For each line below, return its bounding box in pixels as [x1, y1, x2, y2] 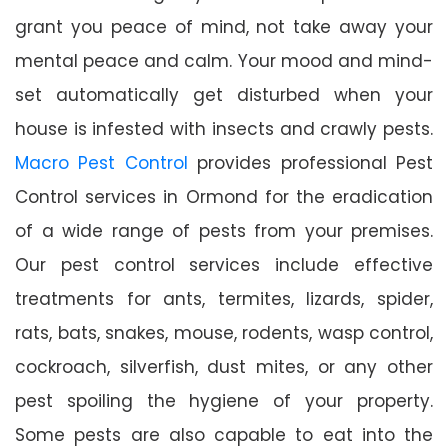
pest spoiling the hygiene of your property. [15, 388, 433, 413]
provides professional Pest [187, 150, 434, 175]
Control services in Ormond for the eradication [15, 184, 433, 209]
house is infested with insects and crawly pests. [15, 116, 433, 141]
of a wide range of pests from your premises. [15, 218, 433, 243]
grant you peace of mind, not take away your [15, 14, 433, 39]
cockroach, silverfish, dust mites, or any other [15, 354, 433, 379]
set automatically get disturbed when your [15, 82, 433, 107]
